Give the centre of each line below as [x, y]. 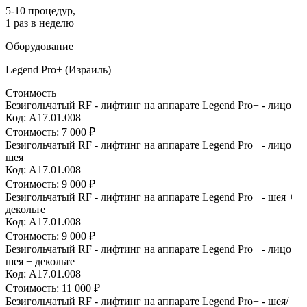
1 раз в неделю [40, 23]
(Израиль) [88, 69]
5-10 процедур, [40, 10]
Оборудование [39, 46]
